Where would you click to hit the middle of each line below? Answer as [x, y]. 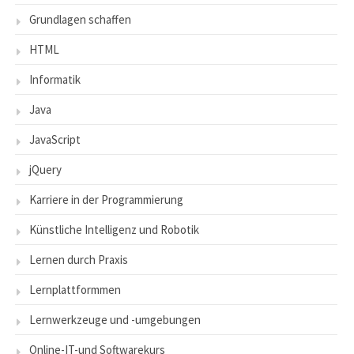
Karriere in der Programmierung [106, 200]
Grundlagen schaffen [80, 20]
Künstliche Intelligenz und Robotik [114, 230]
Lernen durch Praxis [79, 260]
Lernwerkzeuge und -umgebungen [115, 320]
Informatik [55, 80]
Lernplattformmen [75, 290]
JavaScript [55, 140]
